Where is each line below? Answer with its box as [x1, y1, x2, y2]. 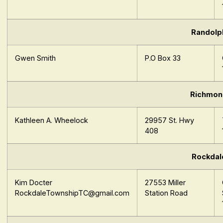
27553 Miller [145, 178, 186, 187]
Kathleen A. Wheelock [15, 116, 89, 125]
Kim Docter [15, 178, 53, 187]
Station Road [145, 189, 188, 198]
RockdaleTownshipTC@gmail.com [15, 189, 130, 198]
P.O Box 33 [145, 54, 181, 63]
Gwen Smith [15, 54, 56, 63]
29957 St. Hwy [145, 116, 195, 125]
